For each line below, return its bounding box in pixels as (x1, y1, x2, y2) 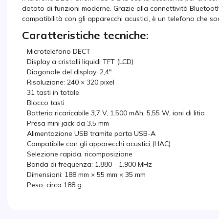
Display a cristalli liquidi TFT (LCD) (27, 57, 133, 66)
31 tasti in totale (27, 88, 81, 97)
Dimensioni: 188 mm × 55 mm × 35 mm (27, 170, 148, 179)
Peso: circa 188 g (27, 180, 82, 189)
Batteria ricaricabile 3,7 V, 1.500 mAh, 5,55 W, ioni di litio (27, 108, 205, 117)
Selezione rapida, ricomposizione (27, 149, 132, 158)
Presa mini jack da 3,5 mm (27, 118, 111, 128)
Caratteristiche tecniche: (22, 28, 149, 42)
